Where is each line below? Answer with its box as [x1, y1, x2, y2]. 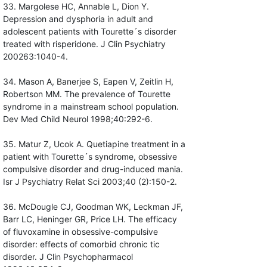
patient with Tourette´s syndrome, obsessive [2, 151, 177, 162]
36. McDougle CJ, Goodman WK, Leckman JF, [2, 201, 183, 212]
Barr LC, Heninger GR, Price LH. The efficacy [2, 214, 177, 225]
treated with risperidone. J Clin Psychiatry [2, 39, 166, 49]
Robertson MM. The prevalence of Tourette [2, 89, 170, 100]
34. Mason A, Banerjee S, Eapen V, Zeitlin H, [2, 76, 173, 87]
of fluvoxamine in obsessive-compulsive [2, 226, 158, 237]
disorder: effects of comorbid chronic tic [2, 239, 160, 250]
